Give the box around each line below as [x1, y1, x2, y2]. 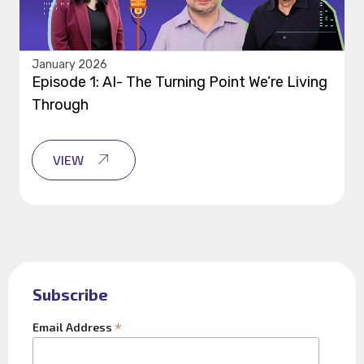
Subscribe [32, 284, 108, 304]
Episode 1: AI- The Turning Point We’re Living [32, 72, 327, 91]
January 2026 [32, 57, 107, 71]
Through [32, 95, 89, 114]
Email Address [32, 319, 115, 334]
